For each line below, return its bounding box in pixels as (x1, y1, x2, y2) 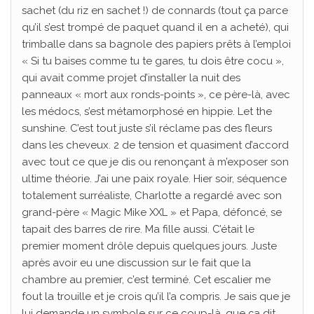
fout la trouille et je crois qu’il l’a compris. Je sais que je (22, 290, 290, 303)
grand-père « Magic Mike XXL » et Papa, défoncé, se (22, 206, 282, 219)
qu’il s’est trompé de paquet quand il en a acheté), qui (22, 21, 289, 34)
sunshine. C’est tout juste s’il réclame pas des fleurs (22, 122, 272, 135)
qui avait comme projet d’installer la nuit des (22, 71, 240, 85)
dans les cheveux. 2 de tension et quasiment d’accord (22, 139, 289, 152)
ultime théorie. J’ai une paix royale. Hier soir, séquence (22, 172, 287, 186)
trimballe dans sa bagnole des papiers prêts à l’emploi (22, 38, 291, 51)
